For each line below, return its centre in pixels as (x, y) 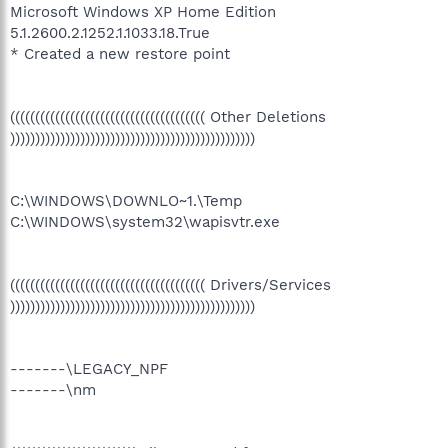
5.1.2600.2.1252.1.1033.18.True (110, 32)
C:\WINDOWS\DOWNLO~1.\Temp (126, 200)
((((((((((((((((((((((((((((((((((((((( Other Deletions (168, 116)
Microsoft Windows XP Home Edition (143, 11)
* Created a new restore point (120, 53)
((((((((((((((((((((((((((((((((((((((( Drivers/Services (170, 284)
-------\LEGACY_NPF (89, 368)
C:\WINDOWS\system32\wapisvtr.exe (145, 221)
